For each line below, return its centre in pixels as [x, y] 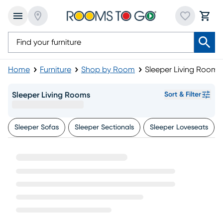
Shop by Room [108, 70]
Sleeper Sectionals [104, 127]
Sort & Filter [183, 95]
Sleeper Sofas [37, 127]
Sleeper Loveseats [179, 127]
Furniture [56, 70]
